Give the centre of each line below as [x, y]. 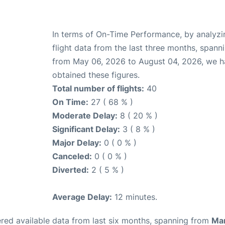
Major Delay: [77, 142]
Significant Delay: [86, 129]
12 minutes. [135, 197]
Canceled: [72, 156]
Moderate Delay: [85, 115]
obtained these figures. [96, 75]
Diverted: [71, 170]
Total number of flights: [98, 88]
